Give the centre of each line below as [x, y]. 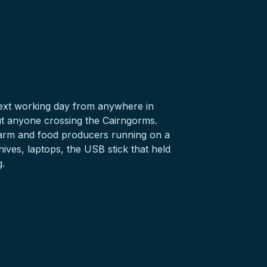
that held [149, 149]
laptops [44, 149]
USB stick [106, 149]
